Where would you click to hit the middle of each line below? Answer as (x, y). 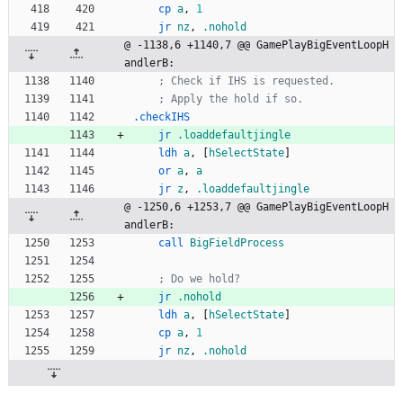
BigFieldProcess (237, 243)
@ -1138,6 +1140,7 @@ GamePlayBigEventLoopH (256, 45)
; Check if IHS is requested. (246, 81)
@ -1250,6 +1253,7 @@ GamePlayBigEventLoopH (256, 207)
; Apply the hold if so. (231, 99)
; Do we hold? (199, 279)
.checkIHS (161, 117)
